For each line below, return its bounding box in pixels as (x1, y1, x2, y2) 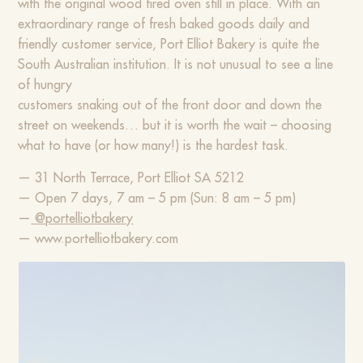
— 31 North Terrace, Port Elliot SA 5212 (18, 171, 245, 185)
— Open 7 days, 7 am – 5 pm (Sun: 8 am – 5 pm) (18, 191, 297, 205)
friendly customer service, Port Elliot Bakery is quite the (18, 37, 320, 51)
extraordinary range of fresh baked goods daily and (18, 17, 310, 31)
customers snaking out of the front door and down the (18, 98, 322, 112)
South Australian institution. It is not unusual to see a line (18, 58, 334, 71)
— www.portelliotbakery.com (18, 232, 179, 246)
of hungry (18, 78, 73, 92)
